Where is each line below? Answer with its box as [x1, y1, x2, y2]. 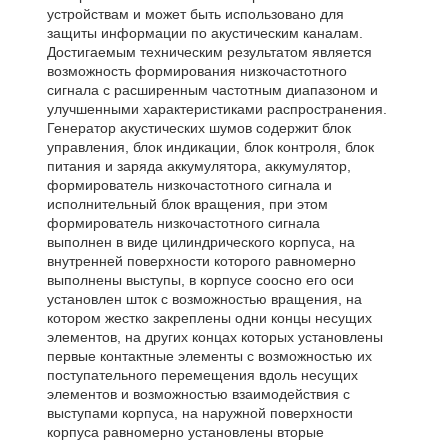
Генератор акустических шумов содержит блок [46, 119, 351, 136]
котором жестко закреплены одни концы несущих [46, 309, 372, 326]
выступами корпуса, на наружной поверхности [46, 404, 353, 421]
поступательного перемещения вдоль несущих [46, 366, 358, 383]
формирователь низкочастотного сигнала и [46, 176, 332, 193]
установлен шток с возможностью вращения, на [46, 290, 362, 307]
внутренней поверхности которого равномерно [46, 252, 356, 269]
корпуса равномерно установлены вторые [46, 423, 324, 440]
